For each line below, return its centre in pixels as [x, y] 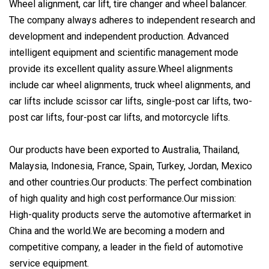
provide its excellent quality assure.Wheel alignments [121, 68]
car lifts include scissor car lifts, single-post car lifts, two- [131, 101]
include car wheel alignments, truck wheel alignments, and [130, 85]
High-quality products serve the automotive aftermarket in [130, 214]
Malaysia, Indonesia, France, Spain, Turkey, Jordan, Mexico [131, 166]
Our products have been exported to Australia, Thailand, [124, 150]
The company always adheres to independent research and [132, 20]
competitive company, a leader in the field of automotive [126, 247]
